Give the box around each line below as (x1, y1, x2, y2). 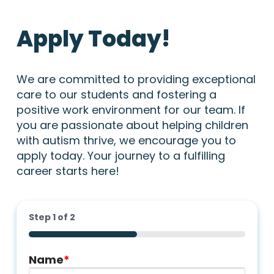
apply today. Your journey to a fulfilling (16, 147, 225, 163)
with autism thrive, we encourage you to (16, 132, 236, 148)
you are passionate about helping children (16, 117, 248, 133)
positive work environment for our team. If (16, 102, 245, 117)
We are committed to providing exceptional (16, 71, 256, 87)
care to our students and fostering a (16, 86, 217, 102)
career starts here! (16, 163, 119, 179)
